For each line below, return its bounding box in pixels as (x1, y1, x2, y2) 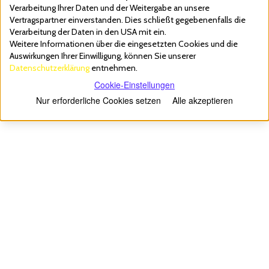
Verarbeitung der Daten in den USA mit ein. (10, 26, 166, 37)
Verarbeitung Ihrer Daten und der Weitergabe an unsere (10, 2, 210, 13)
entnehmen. (89, 62, 138, 73)
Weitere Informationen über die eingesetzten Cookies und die (10, 38, 238, 49)
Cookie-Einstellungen (94, 78, 175, 91)
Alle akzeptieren (172, 94, 233, 106)
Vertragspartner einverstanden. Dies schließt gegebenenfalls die (10, 14, 246, 25)
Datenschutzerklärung (10, 62, 89, 73)
